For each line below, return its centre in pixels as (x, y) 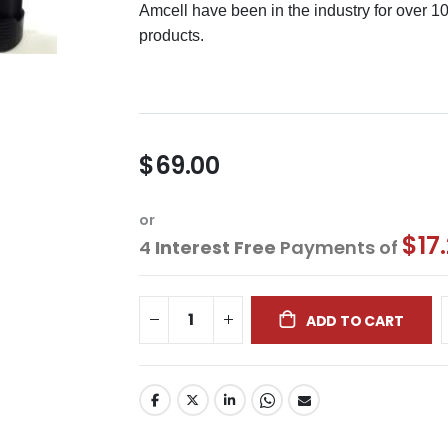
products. (172, 35)
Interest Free (216, 247)
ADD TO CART (354, 320)
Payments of (339, 247)
